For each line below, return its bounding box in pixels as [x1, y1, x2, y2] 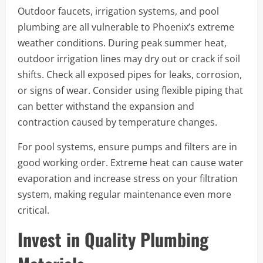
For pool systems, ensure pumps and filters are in [18, 140, 237, 153]
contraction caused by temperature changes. [18, 115, 217, 129]
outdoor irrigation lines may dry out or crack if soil [18, 52, 240, 65]
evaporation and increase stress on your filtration [18, 171, 238, 185]
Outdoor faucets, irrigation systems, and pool [18, 4, 219, 18]
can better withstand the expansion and [18, 99, 194, 113]
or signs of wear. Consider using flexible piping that [18, 83, 243, 97]
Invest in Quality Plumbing [18, 225, 208, 252]
